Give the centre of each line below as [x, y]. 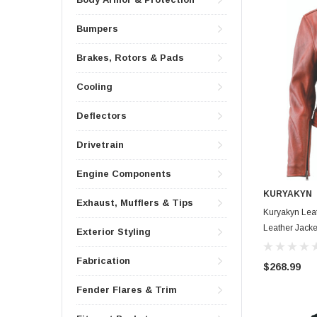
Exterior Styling [114, 232]
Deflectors [102, 116]
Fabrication [103, 261]
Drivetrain [100, 145]
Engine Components [124, 174]
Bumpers [97, 29]
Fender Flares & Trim [127, 290]
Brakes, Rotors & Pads [130, 58]
